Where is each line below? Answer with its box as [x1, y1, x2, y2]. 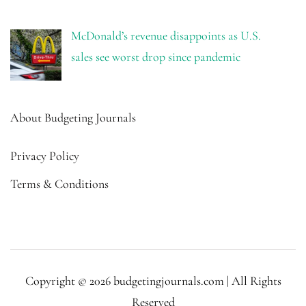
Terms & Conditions [10, 176, 109, 192]
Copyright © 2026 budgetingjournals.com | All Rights [25, 273, 281, 289]
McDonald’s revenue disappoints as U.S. [70, 28, 261, 44]
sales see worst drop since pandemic [70, 49, 240, 65]
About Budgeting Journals [10, 110, 136, 126]
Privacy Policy [10, 148, 79, 164]
